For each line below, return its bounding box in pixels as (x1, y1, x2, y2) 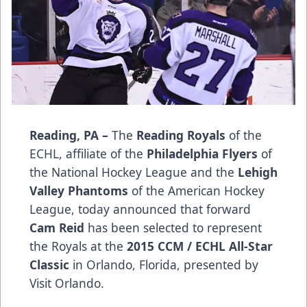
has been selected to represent (84, 219, 262, 236)
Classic (29, 256, 69, 273)
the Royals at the (29, 237, 127, 254)
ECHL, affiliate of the (29, 145, 147, 162)
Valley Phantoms (29, 182, 128, 199)
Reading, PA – (29, 126, 112, 143)
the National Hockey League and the (29, 163, 238, 180)
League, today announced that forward (29, 200, 251, 217)
